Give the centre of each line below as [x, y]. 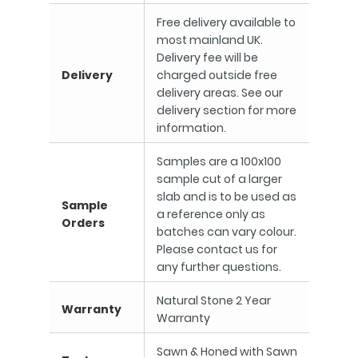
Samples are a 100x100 [219, 161]
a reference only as [211, 214]
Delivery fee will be [207, 58]
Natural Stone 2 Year [213, 300]
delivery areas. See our [219, 93]
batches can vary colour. [226, 232]
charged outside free [217, 75]
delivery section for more [226, 110]
